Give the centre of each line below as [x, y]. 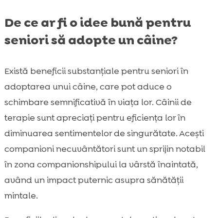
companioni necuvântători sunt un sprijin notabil [105, 149]
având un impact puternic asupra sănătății [94, 180]
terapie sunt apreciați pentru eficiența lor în [95, 118]
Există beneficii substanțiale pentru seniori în [96, 71]
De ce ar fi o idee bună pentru [97, 23]
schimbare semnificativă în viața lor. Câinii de [98, 102]
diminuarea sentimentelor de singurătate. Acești [104, 134]
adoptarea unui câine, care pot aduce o [88, 87]
